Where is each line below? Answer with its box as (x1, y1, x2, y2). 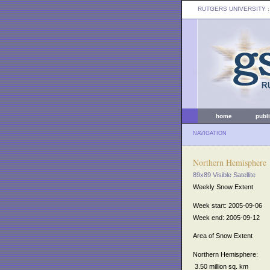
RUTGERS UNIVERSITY (198, 5, 266, 12)
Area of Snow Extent (193, 232, 253, 240)
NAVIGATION (193, 130, 227, 136)
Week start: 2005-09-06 (193, 201, 262, 209)
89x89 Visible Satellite (193, 171, 256, 178)
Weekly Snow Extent (193, 183, 253, 190)
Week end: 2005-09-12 (193, 213, 260, 221)
